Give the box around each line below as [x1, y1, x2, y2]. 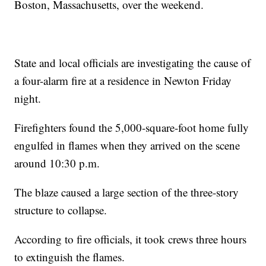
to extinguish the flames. [14, 249, 125, 264]
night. [14, 90, 42, 106]
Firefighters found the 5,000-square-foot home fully [14, 119, 249, 135]
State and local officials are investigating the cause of [14, 55, 251, 70]
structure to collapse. [14, 202, 107, 217]
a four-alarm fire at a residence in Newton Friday [14, 72, 232, 88]
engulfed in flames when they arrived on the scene [14, 137, 240, 153]
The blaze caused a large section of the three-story [14, 184, 239, 199]
